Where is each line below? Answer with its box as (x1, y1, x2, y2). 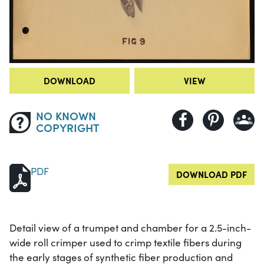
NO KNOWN (35, 107, 96, 124)
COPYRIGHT (35, 119, 100, 136)
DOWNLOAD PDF (176, 168, 247, 181)
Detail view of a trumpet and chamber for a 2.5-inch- (9, 221, 251, 235)
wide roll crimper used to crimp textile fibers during (9, 236, 242, 250)
